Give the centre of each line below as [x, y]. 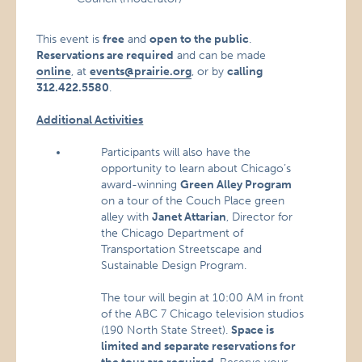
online [54, 72]
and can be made [220, 55]
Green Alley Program [236, 185]
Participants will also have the [176, 152]
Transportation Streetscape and [182, 249]
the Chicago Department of [173, 233]
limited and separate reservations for [199, 346]
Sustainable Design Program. [174, 265]
